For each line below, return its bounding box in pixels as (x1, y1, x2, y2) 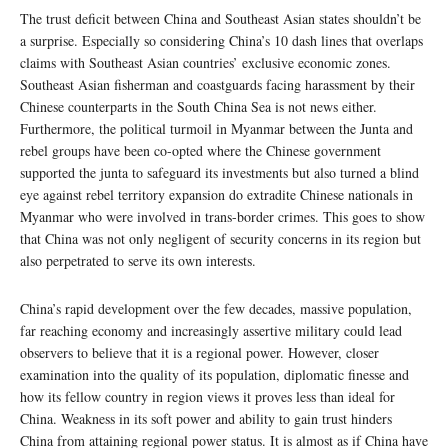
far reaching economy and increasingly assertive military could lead (20, 320, 402, 340)
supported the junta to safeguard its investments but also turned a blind (20, 162, 419, 182)
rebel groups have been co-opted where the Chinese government (20, 140, 381, 160)
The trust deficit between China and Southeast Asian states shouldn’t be (20, 8, 421, 28)
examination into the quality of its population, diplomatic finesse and (20, 364, 409, 384)
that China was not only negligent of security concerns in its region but (20, 228, 421, 248)
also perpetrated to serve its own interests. (20, 250, 256, 270)
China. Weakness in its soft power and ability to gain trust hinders (20, 408, 392, 428)
